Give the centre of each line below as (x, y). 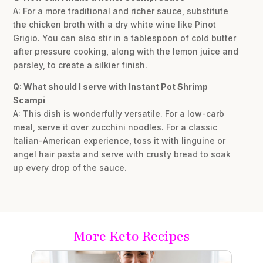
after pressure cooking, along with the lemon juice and (126, 52)
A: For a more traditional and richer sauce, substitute (121, 11)
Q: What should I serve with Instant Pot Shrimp (111, 87)
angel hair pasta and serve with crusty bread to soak (122, 154)
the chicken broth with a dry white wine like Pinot (115, 25)
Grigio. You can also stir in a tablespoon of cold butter (125, 38)
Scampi (29, 100)
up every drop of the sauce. (70, 168)
